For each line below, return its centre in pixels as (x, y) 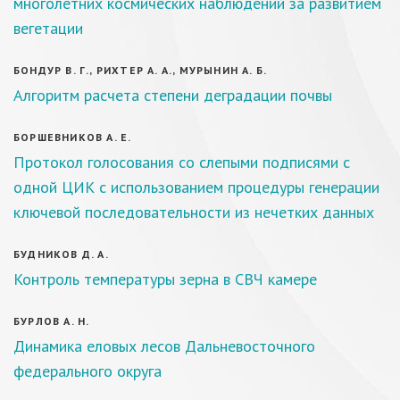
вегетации (48, 28)
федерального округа (87, 371)
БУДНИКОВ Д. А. (61, 254)
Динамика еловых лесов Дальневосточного (164, 346)
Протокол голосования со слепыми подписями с (182, 162)
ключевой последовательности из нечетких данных (194, 212)
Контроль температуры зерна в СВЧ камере (165, 279)
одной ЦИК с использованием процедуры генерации (196, 187)
